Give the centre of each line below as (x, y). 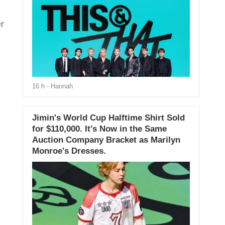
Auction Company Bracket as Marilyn (106, 140)
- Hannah (59, 86)
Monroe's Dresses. (69, 151)
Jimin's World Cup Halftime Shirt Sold (108, 118)
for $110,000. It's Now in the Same (99, 129)
